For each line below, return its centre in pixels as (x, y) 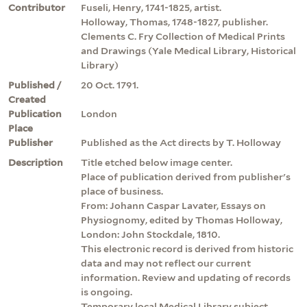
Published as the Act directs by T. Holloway (181, 142)
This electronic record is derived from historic (187, 248)
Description (36, 162)
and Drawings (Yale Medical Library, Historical (188, 50)
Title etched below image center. (157, 162)
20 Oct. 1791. (110, 85)
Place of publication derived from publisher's (186, 176)
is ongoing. (107, 292)
